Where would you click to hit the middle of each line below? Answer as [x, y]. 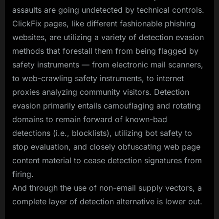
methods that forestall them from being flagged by [105, 51]
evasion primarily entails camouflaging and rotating [107, 105]
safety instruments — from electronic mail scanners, [108, 64]
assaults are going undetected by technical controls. [108, 10]
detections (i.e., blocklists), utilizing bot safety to [102, 133]
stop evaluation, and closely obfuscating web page [106, 146]
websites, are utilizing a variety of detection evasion [108, 37]
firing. [23, 174]
